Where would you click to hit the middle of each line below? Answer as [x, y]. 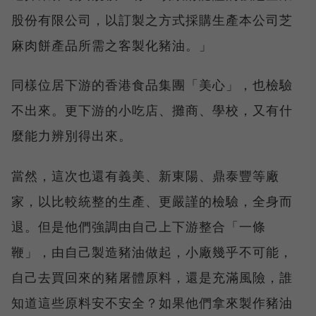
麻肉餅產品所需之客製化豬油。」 [112, 45]
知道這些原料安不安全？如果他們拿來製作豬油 [152, 303]
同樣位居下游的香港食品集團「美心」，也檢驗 [152, 85]
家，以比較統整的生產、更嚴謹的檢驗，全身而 [152, 201]
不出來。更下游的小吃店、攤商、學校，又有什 [152, 110]
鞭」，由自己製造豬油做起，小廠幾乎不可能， [152, 252]
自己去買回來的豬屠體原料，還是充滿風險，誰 [152, 278]
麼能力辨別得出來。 [72, 136]
